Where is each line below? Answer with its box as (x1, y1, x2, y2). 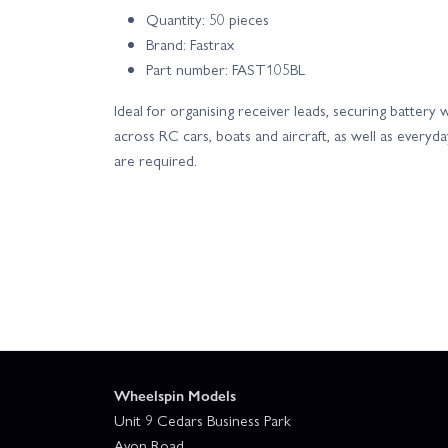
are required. (114, 149, 197, 172)
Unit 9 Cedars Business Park (114, 409, 291, 432)
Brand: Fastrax (146, 33, 234, 56)
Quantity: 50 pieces (146, 8, 269, 31)
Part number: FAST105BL (146, 58, 305, 81)
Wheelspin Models (114, 384, 236, 407)
